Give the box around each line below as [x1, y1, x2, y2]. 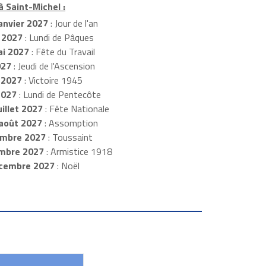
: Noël [54, 159, 80, 173]
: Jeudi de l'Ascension [11, 59, 95, 74]
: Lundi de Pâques [22, 30, 94, 45]
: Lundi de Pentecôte [16, 87, 101, 102]
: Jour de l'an [47, 16, 98, 31]
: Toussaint [45, 130, 93, 145]
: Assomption [42, 116, 98, 131]
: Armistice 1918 [43, 144, 112, 159]
